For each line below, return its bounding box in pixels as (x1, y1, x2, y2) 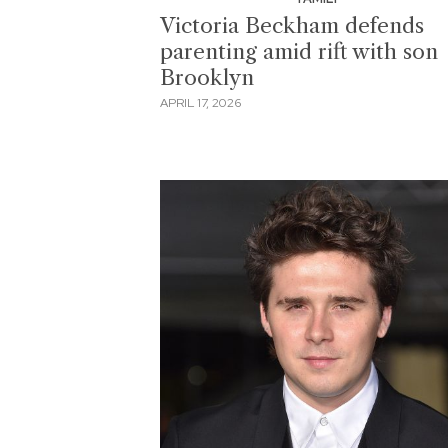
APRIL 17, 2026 (160, 95, 241, 112)
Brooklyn (160, 64, 254, 90)
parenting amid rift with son (160, 38, 438, 64)
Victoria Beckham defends (160, 12, 424, 38)
